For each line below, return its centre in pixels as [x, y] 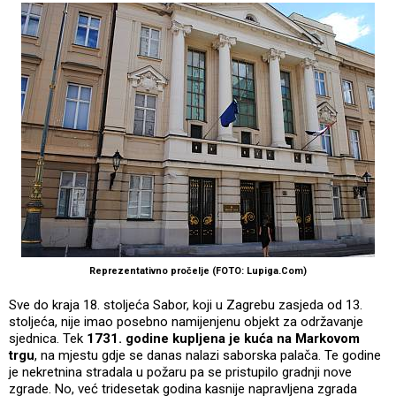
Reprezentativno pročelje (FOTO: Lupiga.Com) [198, 270]
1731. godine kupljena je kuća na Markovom [223, 338]
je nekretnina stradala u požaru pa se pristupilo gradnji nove [180, 372]
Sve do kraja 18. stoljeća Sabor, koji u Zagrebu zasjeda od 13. [186, 305]
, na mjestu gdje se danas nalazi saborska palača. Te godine [208, 355]
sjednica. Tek [48, 338]
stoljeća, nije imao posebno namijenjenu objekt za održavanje [186, 321]
